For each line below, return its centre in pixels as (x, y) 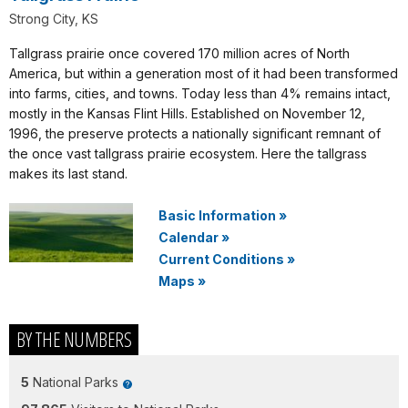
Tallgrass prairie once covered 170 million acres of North (179, 53)
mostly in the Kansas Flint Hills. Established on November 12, (187, 113)
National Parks (76, 382)
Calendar (189, 237)
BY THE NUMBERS (74, 339)
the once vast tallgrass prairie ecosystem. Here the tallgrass (188, 153)
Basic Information (217, 215)
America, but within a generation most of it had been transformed (204, 73)
